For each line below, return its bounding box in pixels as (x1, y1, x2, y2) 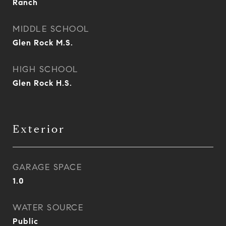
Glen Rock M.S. (13, 38, 73, 47)
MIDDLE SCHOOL (13, 24, 90, 34)
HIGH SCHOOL (13, 64, 79, 75)
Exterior (13, 123, 65, 136)
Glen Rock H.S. (13, 78, 72, 88)
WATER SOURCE (13, 202, 83, 213)
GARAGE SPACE (13, 162, 82, 173)
